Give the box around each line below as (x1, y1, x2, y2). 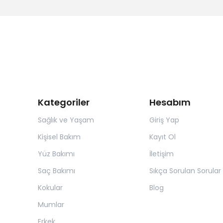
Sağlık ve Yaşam (38, 114, 94, 125)
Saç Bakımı (38, 165, 75, 176)
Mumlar (38, 199, 64, 210)
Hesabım (149, 96, 191, 109)
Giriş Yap (149, 114, 179, 125)
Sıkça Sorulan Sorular (149, 165, 221, 176)
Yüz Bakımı (38, 148, 75, 159)
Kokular (38, 182, 63, 193)
